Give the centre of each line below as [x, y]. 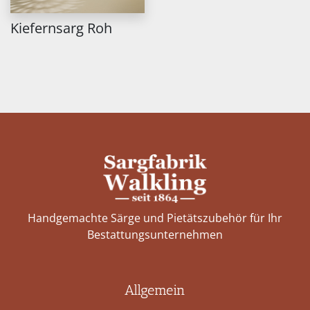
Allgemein [155, 290]
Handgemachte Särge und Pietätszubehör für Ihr [155, 218]
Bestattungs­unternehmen [155, 235]
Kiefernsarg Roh [61, 28]
